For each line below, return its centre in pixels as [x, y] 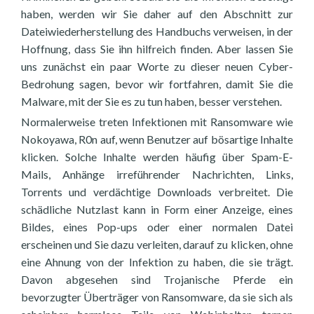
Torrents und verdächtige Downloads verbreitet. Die [157, 192]
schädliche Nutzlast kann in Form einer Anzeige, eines [157, 209]
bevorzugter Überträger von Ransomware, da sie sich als [157, 297]
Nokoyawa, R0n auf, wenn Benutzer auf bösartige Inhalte [157, 139]
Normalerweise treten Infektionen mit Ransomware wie [157, 122]
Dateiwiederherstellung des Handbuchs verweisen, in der [157, 31]
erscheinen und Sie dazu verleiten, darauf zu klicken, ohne [157, 244]
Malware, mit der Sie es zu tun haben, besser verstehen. [151, 101]
